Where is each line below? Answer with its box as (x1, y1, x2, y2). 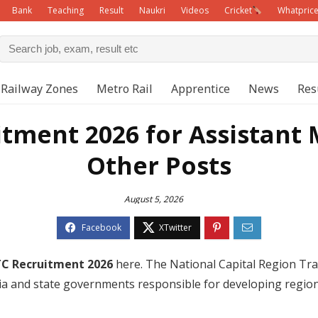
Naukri (139, 4, 165, 16)
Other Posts (87, 148, 231, 182)
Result (99, 4, 124, 16)
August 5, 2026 (124, 192, 183, 205)
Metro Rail (97, 80, 153, 97)
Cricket (224, 4, 252, 16)
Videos (181, 4, 209, 16)
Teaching (48, 4, 84, 16)
